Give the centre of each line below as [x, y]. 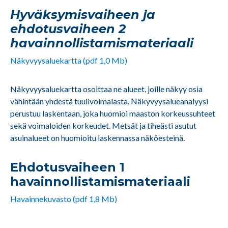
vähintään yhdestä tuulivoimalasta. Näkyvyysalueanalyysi [109, 101]
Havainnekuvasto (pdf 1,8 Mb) [64, 199]
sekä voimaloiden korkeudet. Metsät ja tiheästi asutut [103, 126]
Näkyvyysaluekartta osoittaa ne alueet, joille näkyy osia [106, 89]
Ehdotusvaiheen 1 [67, 167]
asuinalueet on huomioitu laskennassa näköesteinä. [97, 138]
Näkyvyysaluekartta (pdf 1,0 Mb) [69, 61]
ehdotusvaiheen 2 [68, 29]
